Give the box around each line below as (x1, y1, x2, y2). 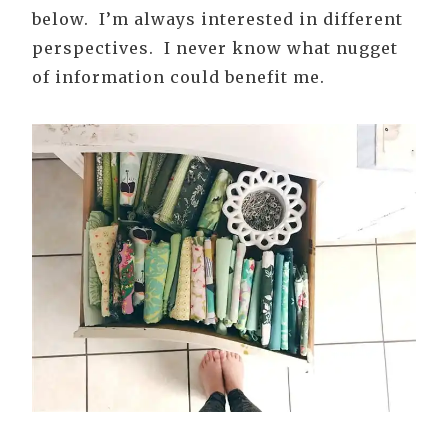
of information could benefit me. (32, 67, 325, 88)
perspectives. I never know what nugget (32, 38, 398, 59)
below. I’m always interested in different (32, 9, 403, 30)
